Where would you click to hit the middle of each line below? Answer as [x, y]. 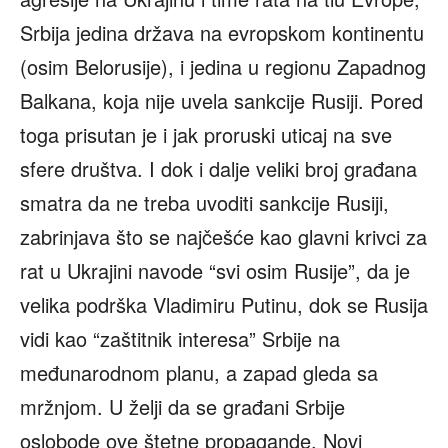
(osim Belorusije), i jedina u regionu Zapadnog [223, 67]
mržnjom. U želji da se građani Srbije [182, 407]
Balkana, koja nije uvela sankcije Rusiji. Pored [221, 101]
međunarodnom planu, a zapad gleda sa [199, 373]
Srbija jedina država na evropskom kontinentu [222, 33]
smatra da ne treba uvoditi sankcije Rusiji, [204, 203]
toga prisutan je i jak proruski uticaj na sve [206, 135]
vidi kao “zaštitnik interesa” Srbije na [180, 339]
